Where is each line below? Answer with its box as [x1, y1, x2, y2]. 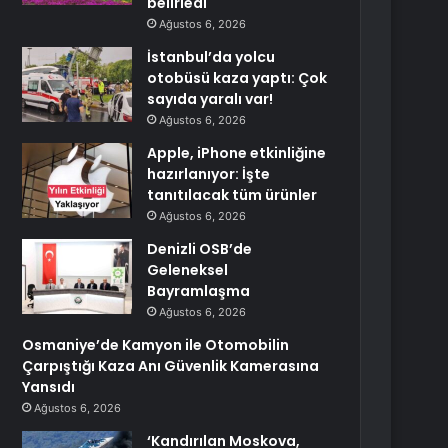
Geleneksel [147, 260, 229, 280]
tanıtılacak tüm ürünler [147, 185, 318, 205]
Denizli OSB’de [147, 239, 253, 259]
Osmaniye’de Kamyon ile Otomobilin [22, 335, 290, 355]
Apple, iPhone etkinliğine [147, 143, 327, 163]
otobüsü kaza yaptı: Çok [147, 68, 328, 88]
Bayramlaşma [147, 281, 251, 301]
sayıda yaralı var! [147, 89, 274, 109]
